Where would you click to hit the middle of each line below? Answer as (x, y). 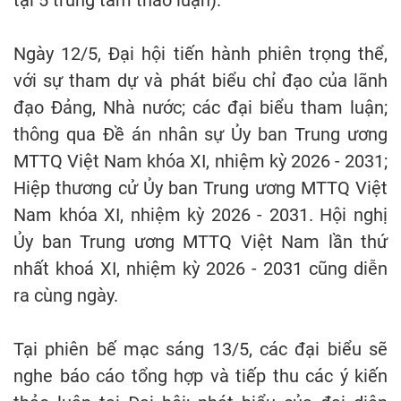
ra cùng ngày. (66, 296)
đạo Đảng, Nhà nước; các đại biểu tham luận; (200, 108)
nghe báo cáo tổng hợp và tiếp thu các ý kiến (200, 376)
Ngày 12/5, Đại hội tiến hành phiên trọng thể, (200, 54)
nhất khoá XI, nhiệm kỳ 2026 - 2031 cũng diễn (200, 269)
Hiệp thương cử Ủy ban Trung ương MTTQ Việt (200, 188)
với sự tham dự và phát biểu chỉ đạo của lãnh (200, 81)
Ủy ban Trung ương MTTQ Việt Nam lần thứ (200, 242)
